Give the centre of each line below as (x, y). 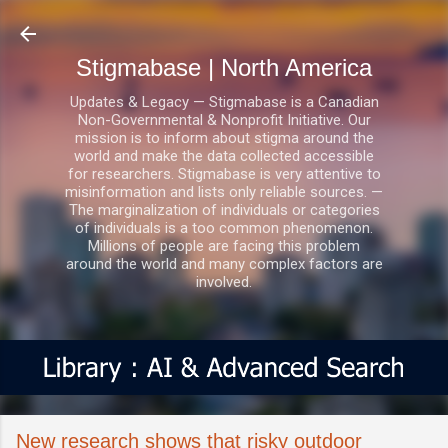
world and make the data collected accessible (224, 156)
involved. (224, 282)
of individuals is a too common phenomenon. (224, 228)
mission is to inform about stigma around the (224, 138)
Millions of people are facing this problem (224, 246)
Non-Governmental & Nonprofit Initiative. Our (224, 120)
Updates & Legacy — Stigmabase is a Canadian (224, 102)
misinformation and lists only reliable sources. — (224, 192)
